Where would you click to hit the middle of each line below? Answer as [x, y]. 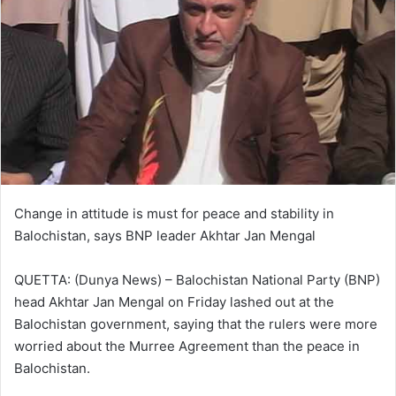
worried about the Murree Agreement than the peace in [187, 346]
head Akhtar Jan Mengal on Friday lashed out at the [174, 301]
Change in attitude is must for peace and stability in [174, 213]
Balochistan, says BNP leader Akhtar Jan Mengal [165, 235]
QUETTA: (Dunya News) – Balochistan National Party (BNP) [197, 279]
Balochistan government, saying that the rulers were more [196, 324]
